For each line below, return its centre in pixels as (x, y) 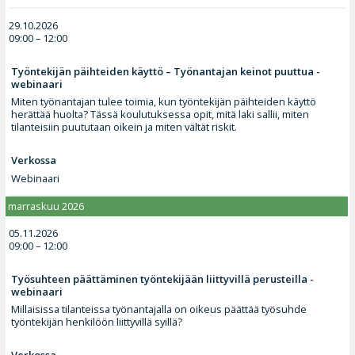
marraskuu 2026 (46, 206)
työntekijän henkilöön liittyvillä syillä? (97, 322)
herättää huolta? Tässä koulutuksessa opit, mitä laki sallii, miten (160, 115)
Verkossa (34, 160)
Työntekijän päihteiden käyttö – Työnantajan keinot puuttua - (166, 71)
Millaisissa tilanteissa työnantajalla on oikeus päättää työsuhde (159, 309)
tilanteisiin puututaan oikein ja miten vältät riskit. (124, 127)
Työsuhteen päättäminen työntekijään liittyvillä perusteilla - (163, 279)
